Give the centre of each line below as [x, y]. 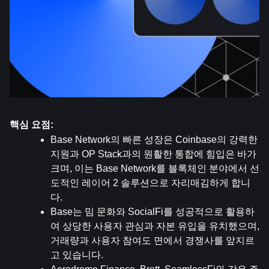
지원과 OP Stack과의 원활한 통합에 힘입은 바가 [153, 154]
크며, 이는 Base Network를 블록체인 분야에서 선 [155, 168]
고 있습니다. [77, 255]
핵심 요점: [32, 125]
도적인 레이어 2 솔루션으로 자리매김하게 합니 [150, 183]
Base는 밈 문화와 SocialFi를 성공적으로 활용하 [153, 212]
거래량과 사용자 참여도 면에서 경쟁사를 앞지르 [153, 240]
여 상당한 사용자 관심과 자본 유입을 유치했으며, [155, 226]
